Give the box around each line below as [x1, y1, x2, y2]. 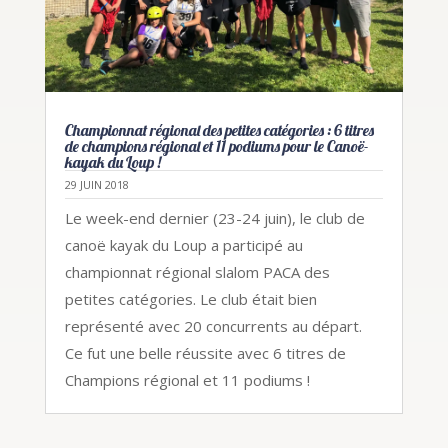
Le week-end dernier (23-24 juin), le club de [64, 207, 365, 228]
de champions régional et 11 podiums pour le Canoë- [64, 135, 369, 156]
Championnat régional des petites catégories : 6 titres [64, 119, 374, 140]
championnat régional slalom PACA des [64, 261, 330, 282]
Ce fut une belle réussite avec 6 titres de [64, 342, 346, 363]
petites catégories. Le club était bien [64, 288, 317, 309]
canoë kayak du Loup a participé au [64, 234, 303, 255]
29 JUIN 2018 [64, 176, 129, 192]
